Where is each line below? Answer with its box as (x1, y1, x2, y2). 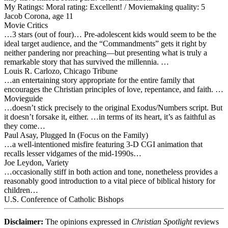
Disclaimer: (4, 217, 43, 226)
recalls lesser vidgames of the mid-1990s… (4, 149, 141, 158)
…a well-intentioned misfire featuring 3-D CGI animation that (4, 139, 203, 149)
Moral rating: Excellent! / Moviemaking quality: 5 (44, 2, 205, 11)
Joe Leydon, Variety (4, 158, 69, 167)
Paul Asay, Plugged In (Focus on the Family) (4, 130, 148, 139)
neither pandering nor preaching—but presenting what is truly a (4, 48, 207, 57)
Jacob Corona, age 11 (4, 11, 73, 20)
